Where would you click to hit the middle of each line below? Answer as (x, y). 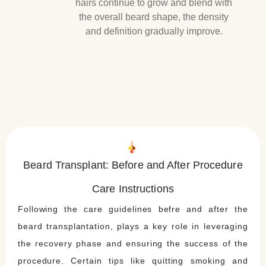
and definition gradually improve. (154, 31)
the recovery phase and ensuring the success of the (133, 243)
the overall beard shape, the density (154, 17)
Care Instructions (133, 189)
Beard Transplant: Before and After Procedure (133, 165)
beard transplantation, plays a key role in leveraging (133, 226)
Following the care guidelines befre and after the (133, 209)
